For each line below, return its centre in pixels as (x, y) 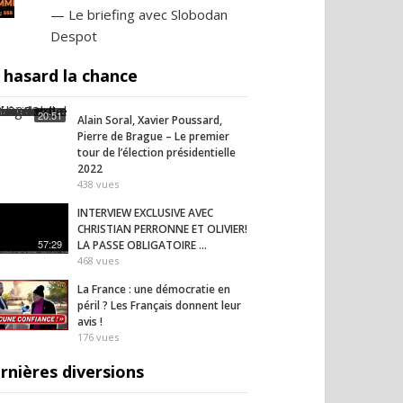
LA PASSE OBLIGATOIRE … (142, 245)
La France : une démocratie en (154, 289)
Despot (73, 36)
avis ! (90, 322)
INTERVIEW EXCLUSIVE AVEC (145, 213)
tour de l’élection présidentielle (157, 152)
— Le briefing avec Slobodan (139, 14)
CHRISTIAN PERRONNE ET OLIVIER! (162, 229)
